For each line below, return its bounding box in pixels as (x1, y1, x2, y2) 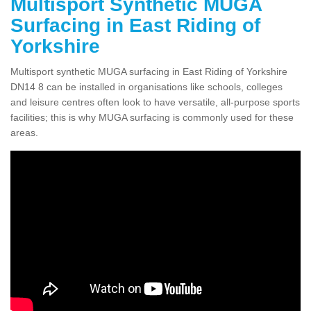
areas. (10, 126, 38, 138)
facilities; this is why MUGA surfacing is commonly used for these (10, 111, 294, 123)
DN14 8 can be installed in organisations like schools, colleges (10, 81, 283, 92)
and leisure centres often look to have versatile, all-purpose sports (10, 96, 300, 108)
